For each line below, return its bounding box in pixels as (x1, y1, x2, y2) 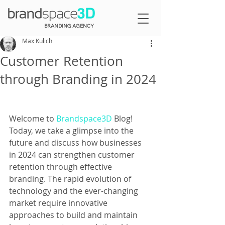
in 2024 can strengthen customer (9, 149, 137, 160)
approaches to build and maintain (9, 209, 140, 220)
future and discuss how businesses (9, 137, 144, 148)
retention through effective (9, 161, 114, 172)
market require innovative (9, 197, 109, 208)
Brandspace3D (56, 113, 112, 124)
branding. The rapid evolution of (9, 173, 133, 184)
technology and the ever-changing (9, 185, 140, 196)
